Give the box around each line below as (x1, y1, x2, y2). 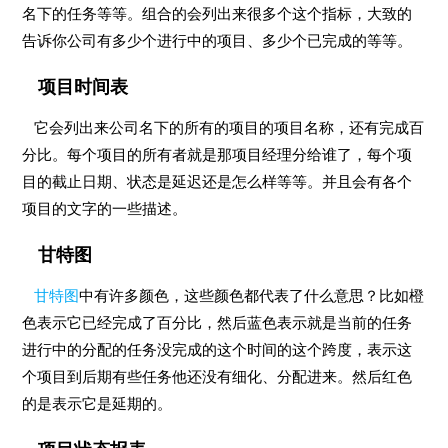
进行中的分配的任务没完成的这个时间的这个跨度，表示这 (22, 341, 413, 358)
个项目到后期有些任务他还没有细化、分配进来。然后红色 (22, 368, 413, 385)
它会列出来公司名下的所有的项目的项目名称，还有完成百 (22, 119, 425, 136)
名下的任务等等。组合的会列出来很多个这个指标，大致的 (22, 5, 413, 22)
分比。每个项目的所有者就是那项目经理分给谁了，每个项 (22, 146, 413, 163)
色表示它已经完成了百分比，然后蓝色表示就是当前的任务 (22, 314, 413, 331)
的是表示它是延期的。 (22, 395, 173, 412)
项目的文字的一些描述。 (22, 200, 188, 217)
